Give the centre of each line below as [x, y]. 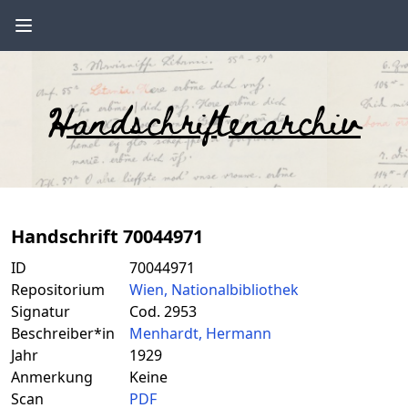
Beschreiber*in [63, 333]
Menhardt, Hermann [200, 333]
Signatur [41, 311]
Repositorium [58, 290]
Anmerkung [52, 377]
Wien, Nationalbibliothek [214, 290]
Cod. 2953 [163, 311]
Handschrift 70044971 [107, 236]
